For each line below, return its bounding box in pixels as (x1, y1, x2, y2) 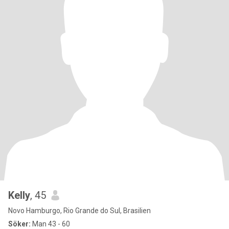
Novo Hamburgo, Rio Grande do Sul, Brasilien (8, 207, 151, 215)
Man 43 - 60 (31, 220, 70, 228)
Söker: (8, 220, 31, 228)
